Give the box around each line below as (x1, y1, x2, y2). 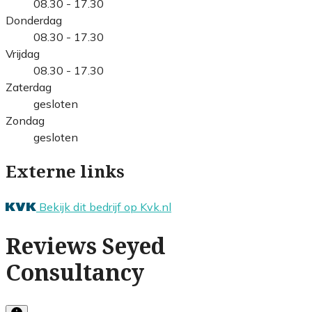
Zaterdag (6, 79, 52, 94)
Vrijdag (6, 46, 40, 61)
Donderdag (6, 13, 62, 27)
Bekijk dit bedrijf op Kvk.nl (39, 199, 171, 214)
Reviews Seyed (6, 233, 165, 260)
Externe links (6, 162, 125, 182)
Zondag (6, 113, 45, 127)
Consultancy (6, 260, 144, 287)
